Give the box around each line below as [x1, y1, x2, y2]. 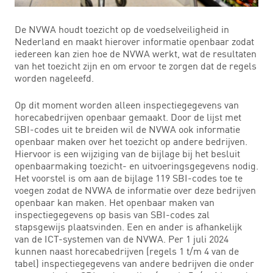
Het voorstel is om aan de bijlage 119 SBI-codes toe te [15, 171, 243, 184]
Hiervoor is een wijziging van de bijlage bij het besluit [15, 147, 240, 160]
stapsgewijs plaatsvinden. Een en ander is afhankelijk [15, 220, 243, 233]
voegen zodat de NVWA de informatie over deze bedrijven [15, 183, 256, 196]
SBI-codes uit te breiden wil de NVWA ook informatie [15, 122, 240, 135]
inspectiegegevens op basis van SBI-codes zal [15, 208, 210, 221]
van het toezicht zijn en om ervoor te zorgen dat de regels [15, 59, 257, 72]
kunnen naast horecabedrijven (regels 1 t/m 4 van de [15, 244, 239, 257]
